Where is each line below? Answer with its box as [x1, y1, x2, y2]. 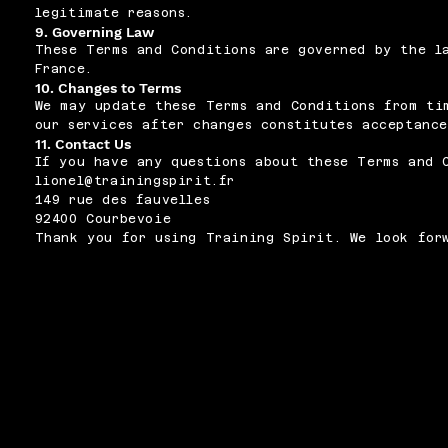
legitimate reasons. [34, 6, 194, 21]
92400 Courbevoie [34, 212, 172, 227]
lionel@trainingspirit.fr [34, 174, 236, 189]
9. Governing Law [34, 24, 154, 41]
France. [34, 62, 93, 77]
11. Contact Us [34, 136, 131, 153]
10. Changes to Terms [34, 80, 181, 97]
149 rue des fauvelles [34, 193, 211, 208]
